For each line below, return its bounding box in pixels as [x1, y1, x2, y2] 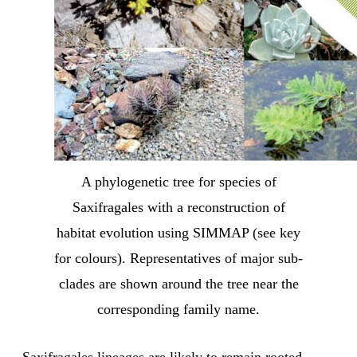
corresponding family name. [97, 301, 260, 318]
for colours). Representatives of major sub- [54, 250, 303, 267]
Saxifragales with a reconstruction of [72, 199, 285, 216]
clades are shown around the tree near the [58, 276, 299, 292]
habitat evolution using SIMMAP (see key [57, 225, 300, 241]
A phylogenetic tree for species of [80, 174, 277, 190]
